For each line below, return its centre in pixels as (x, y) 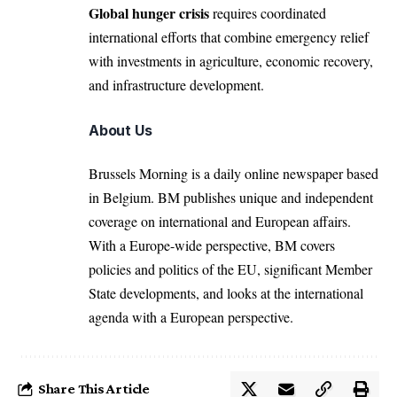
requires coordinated (268, 13)
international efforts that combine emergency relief (229, 37)
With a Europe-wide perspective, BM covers (212, 245)
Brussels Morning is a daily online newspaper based (234, 174)
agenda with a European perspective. (191, 317)
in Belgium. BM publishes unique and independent (231, 198)
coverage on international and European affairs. (220, 222)
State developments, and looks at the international (226, 293)
